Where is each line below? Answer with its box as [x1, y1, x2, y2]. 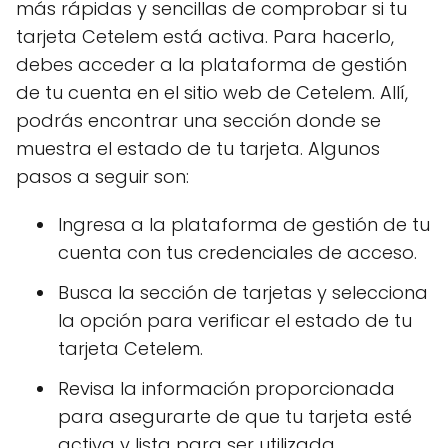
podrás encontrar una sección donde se [16, 108, 381, 134]
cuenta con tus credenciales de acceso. [58, 240, 417, 266]
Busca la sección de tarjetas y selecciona [58, 280, 428, 306]
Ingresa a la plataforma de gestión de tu [58, 212, 430, 238]
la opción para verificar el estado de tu [58, 308, 412, 334]
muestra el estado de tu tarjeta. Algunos [16, 136, 380, 162]
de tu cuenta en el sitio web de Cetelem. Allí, [16, 80, 408, 106]
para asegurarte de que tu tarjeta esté [58, 404, 412, 430]
